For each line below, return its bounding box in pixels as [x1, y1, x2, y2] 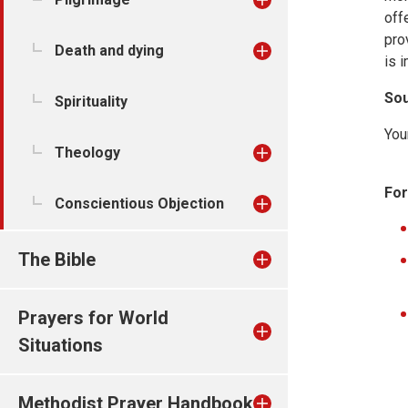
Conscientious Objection [55, 195, 224, 212]
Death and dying [55, 42, 164, 59]
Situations [18, 334, 103, 356]
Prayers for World [18, 307, 168, 329]
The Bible [18, 249, 96, 270]
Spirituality [55, 93, 127, 110]
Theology [55, 144, 120, 161]
